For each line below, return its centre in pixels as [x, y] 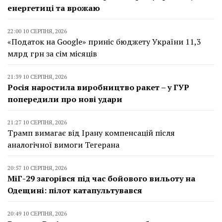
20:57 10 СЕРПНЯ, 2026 [37, 167]
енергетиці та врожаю [54, 8]
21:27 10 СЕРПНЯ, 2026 [37, 122]
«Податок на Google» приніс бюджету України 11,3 [104, 41]
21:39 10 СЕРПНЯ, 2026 [37, 76]
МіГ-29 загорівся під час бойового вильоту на [101, 178]
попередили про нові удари [65, 99]
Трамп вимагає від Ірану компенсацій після [91, 133]
